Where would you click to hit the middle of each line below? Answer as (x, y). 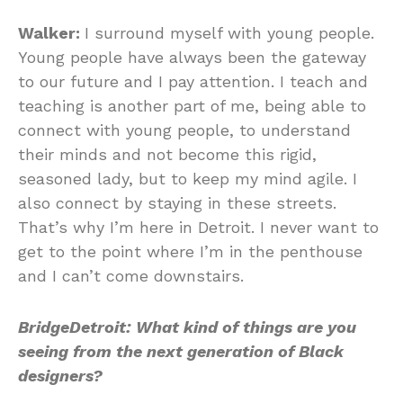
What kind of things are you (246, 327)
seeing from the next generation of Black (181, 351)
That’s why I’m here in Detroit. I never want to (198, 227)
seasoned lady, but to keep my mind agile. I (188, 179)
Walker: (51, 33)
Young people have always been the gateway (192, 57)
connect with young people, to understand (184, 130)
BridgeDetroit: (74, 327)
